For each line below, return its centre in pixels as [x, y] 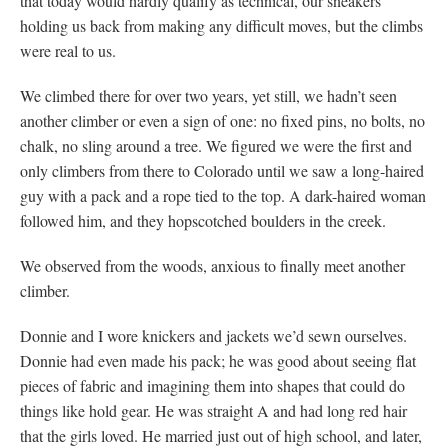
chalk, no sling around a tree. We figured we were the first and [216, 145]
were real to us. [68, 50]
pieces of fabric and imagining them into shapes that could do [212, 385]
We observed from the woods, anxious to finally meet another [212, 265]
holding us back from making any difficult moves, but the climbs [221, 25]
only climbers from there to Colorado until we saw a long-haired [222, 170]
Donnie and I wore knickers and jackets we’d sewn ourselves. [213, 335]
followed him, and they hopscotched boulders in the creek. [203, 220]
